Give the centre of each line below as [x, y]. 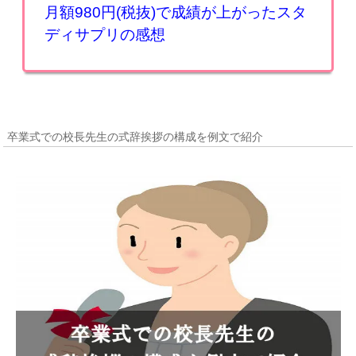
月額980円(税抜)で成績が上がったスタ [176, 13]
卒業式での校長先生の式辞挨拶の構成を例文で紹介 [135, 137]
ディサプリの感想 [105, 35]
